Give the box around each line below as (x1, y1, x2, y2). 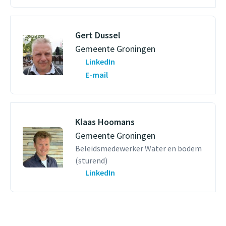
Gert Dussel (75, 29, 121, 41)
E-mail (85, 70, 108, 80)
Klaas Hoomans (75, 116, 135, 128)
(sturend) (75, 155, 107, 165)
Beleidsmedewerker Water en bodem (75, 143, 202, 153)
